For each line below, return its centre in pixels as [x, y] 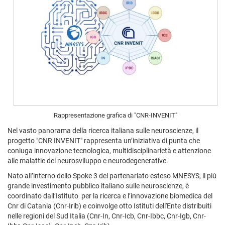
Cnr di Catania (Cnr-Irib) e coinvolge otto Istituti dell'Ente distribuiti [109, 206]
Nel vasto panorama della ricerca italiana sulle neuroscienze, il [103, 130]
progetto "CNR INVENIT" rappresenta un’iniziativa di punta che [104, 140]
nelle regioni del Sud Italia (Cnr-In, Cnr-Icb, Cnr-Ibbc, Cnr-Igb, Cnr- [107, 216]
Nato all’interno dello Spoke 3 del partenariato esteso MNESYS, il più [112, 176]
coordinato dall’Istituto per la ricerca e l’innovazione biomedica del [110, 196]
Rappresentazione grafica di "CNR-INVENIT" [116, 116]
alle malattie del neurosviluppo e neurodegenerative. [88, 160]
